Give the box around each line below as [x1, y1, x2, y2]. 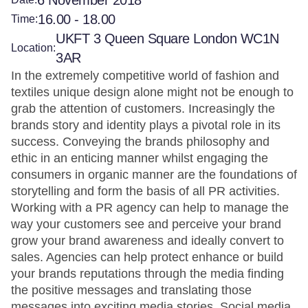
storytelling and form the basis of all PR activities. [11, 184, 280, 198]
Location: [11, 42, 56, 54]
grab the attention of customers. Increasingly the [11, 102, 275, 115]
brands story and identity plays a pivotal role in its [11, 118, 280, 132]
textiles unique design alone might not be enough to [11, 85, 294, 99]
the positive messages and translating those [11, 283, 252, 297]
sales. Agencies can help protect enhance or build [11, 250, 283, 264]
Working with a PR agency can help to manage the [11, 201, 289, 214]
